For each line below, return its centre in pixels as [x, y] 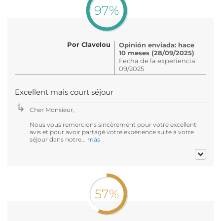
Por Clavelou [89, 44]
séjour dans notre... [58, 139]
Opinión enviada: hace [157, 45]
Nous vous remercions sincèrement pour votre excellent [113, 124]
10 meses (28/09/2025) [157, 53]
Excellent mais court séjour [64, 92]
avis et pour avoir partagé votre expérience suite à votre [112, 132]
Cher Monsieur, [52, 110]
